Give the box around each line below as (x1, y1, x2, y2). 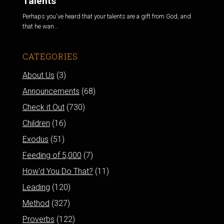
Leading (22, 182, 50, 192)
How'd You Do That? (22, 166, 93, 176)
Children (22, 118, 50, 128)
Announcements (22, 86, 79, 96)
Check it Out (22, 102, 64, 112)
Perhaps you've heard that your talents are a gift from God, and (22, 12, 191, 20)
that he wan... (22, 22, 58, 30)
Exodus (22, 134, 48, 144)
